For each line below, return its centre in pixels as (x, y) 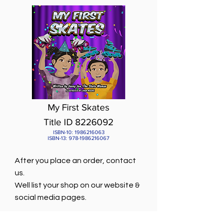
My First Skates (79, 107)
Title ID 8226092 (79, 122)
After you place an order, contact (75, 161)
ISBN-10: (64, 132)
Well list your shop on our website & (77, 185)
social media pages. (51, 197)
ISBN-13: (58, 138)
